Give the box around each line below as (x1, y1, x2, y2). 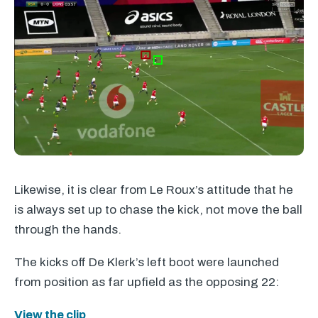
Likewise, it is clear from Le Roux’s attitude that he (14, 182, 293, 197)
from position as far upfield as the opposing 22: (14, 275, 279, 289)
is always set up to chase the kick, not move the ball (14, 202, 302, 216)
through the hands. (14, 222, 121, 236)
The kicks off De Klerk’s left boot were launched (14, 255, 279, 269)
